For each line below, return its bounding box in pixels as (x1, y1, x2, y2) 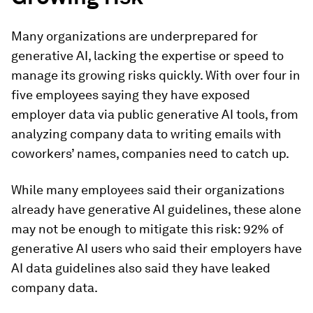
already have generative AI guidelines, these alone (11, 202, 301, 217)
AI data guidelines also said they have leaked (11, 261, 270, 275)
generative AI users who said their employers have (11, 241, 302, 256)
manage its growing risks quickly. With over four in (11, 68, 300, 82)
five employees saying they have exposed (11, 87, 250, 102)
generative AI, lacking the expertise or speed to (11, 48, 284, 63)
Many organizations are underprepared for (11, 29, 258, 43)
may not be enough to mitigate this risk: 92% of (11, 221, 284, 236)
